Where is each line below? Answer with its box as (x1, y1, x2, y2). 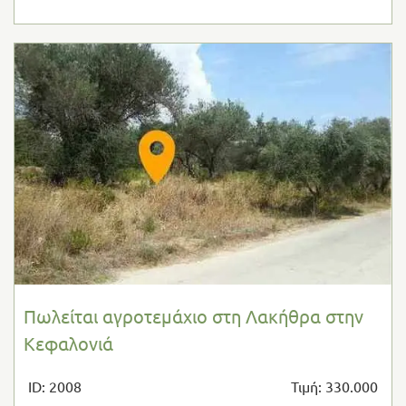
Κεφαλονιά (24, 332, 113, 355)
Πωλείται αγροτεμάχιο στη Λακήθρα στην (24, 304, 363, 328)
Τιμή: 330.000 (290, 377, 378, 396)
